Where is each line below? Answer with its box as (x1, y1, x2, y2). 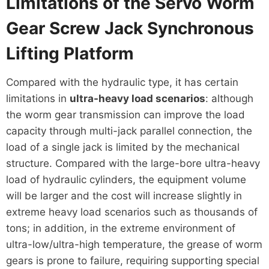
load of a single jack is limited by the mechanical (5, 141, 240, 153)
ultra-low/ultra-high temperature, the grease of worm (5, 238, 262, 250)
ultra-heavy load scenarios (69, 92, 205, 104)
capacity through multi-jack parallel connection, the (5, 124, 252, 137)
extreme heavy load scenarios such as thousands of (5, 205, 258, 218)
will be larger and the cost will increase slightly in (5, 189, 242, 202)
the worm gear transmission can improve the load (5, 108, 245, 121)
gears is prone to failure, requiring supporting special (5, 254, 259, 267)
